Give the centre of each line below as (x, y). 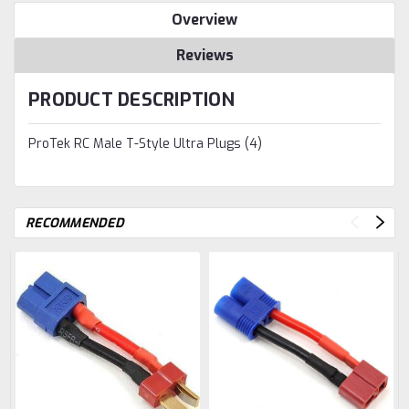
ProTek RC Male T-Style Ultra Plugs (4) (145, 144)
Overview (204, 20)
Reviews (204, 56)
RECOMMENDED (75, 224)
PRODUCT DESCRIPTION (131, 100)
